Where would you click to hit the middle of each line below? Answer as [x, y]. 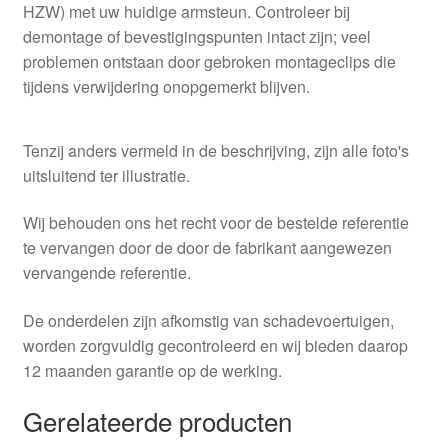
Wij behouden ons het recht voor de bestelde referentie [215, 223]
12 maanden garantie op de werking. [152, 370]
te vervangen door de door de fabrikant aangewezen [207, 248]
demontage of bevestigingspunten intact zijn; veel [196, 36]
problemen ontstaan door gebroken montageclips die [209, 61]
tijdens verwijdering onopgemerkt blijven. [166, 86]
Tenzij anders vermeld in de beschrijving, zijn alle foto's [215, 150]
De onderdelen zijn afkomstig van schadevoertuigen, [208, 320]
